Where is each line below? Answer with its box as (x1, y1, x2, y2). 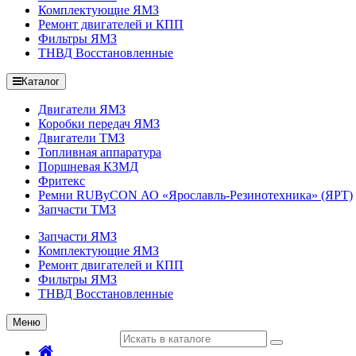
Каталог (21, 75, 60, 87)
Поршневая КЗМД (38, 160, 138, 173)
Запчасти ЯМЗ (38, 230, 117, 243)
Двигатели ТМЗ (38, 131, 125, 145)
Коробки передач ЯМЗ (38, 117, 160, 130)
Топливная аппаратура (38, 145, 161, 159)
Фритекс (38, 174, 85, 188)
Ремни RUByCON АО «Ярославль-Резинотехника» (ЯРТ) (38, 188, 353, 202)
